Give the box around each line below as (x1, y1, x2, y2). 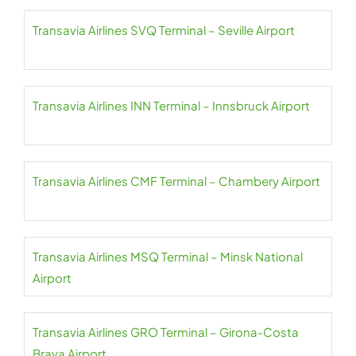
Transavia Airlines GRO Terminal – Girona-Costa (33, 324, 299, 340)
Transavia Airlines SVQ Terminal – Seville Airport (33, 22, 295, 38)
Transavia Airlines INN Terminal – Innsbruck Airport (33, 98, 312, 114)
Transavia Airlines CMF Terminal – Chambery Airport (33, 173, 320, 189)
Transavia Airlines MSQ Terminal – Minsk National (33, 249, 303, 265)
